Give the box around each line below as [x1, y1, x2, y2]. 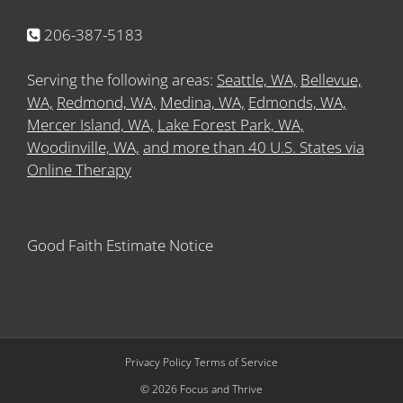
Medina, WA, [160, 91, 245, 112]
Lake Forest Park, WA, [157, 113, 304, 135]
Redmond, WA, [57, 91, 157, 112]
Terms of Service [194, 354, 278, 370]
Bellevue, [300, 68, 362, 90]
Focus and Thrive [177, 381, 263, 397]
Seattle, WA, [217, 68, 297, 90]
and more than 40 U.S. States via [143, 136, 364, 157]
